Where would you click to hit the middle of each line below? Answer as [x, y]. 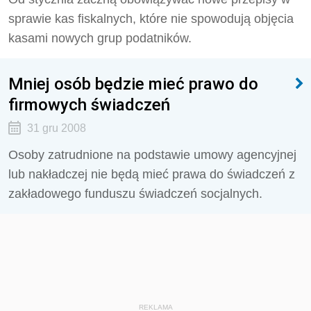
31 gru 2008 [56, 128]
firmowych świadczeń [89, 104]
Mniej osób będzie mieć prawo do [133, 84]
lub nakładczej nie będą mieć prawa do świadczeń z [152, 174]
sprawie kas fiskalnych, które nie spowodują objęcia [151, 19]
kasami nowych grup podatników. [100, 38]
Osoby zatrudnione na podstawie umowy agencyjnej [152, 155]
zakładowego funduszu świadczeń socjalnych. [135, 194]
